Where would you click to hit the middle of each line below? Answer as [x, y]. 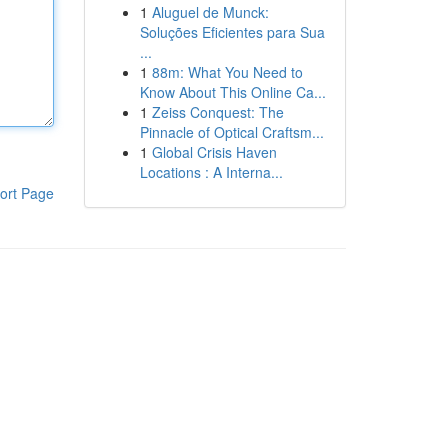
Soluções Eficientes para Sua [232, 32]
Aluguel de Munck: [210, 12]
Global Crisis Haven [214, 152]
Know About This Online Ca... [232, 92]
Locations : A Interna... [211, 172]
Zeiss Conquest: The [217, 112]
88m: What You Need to [227, 72]
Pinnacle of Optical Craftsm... [231, 132]
